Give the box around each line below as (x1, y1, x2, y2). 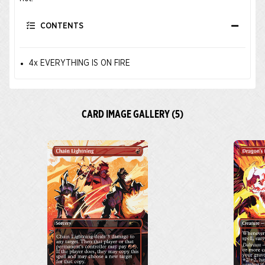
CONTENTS (38, 22, 83, 30)
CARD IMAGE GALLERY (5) (82, 109, 183, 120)
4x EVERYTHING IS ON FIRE (29, 59, 130, 67)
